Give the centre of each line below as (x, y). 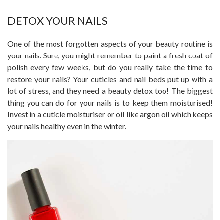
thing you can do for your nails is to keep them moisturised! (110, 102)
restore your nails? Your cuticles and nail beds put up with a (110, 79)
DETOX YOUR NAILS (57, 21)
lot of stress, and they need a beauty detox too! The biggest (110, 90)
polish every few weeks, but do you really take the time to (110, 67)
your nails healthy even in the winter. (67, 126)
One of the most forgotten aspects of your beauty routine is (110, 43)
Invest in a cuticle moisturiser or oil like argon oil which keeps (110, 114)
